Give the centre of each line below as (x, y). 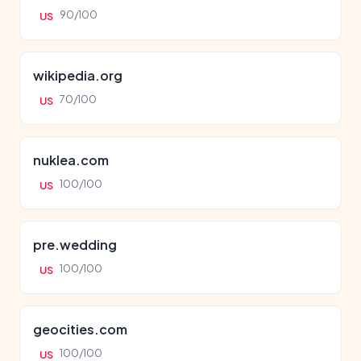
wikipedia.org (78, 75)
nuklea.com (71, 160)
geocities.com (80, 329)
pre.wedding (75, 245)
